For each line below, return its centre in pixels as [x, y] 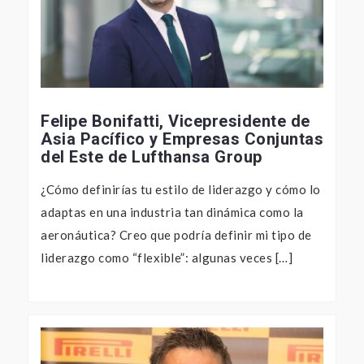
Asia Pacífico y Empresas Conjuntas [182, 139]
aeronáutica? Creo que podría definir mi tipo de [176, 235]
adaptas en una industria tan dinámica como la [172, 212]
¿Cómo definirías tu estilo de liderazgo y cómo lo [181, 190]
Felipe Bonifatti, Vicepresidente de [175, 121]
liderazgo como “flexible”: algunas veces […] [167, 258]
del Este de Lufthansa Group [152, 157]
